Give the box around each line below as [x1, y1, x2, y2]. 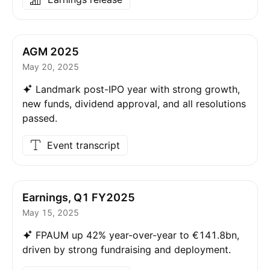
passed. [22, 112, 57, 124]
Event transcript [47, 139, 120, 151]
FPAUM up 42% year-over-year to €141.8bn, [36, 229, 239, 241]
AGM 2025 [22, 45, 79, 58]
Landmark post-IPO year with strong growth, [36, 83, 240, 95]
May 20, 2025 [22, 61, 79, 72]
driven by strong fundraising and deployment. [22, 243, 231, 256]
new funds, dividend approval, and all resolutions [22, 98, 246, 110]
